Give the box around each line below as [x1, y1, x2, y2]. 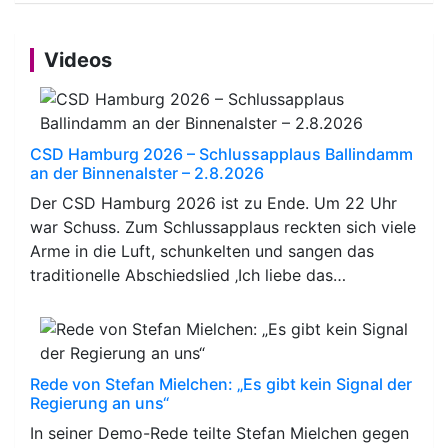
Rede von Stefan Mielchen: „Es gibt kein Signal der [30, 373, 412, 394]
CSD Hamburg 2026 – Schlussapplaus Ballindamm [30, 143, 413, 164]
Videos [44, 47, 112, 72]
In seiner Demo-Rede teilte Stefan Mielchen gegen [30, 422, 409, 443]
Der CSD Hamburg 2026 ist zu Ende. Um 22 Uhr [30, 192, 397, 213]
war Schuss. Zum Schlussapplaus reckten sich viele [30, 216, 416, 237]
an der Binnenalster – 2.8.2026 [30, 162, 264, 183]
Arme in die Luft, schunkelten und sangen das [30, 240, 374, 261]
